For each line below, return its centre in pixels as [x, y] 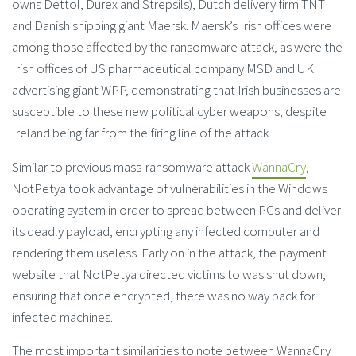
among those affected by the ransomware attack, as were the [177, 47]
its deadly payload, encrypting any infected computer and [166, 231]
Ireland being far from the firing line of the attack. [141, 133]
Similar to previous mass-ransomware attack [132, 166]
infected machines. [62, 317]
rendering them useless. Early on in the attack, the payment [169, 252]
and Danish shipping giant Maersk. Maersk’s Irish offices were [172, 26]
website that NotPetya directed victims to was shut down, [169, 274]
